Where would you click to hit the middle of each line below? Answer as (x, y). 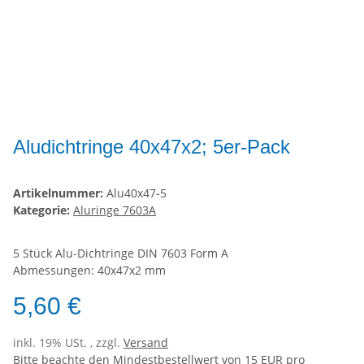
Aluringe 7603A (115, 210)
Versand (146, 343)
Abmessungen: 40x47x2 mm (89, 271)
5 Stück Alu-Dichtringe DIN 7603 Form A (121, 253)
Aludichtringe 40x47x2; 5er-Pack (152, 147)
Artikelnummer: (60, 193)
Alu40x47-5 (136, 193)
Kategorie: (43, 210)
